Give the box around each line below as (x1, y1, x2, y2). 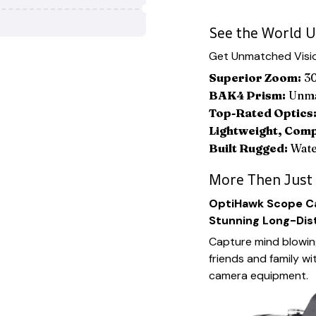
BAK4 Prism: (209, 88, 286, 103)
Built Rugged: (209, 141, 288, 156)
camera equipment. (209, 268, 308, 284)
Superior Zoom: (209, 71, 301, 85)
